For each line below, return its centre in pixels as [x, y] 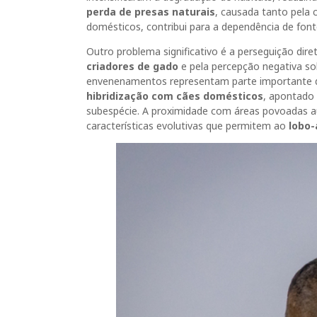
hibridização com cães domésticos [175, 96]
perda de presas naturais [151, 12]
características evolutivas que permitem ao [188, 126]
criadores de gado [132, 66]
